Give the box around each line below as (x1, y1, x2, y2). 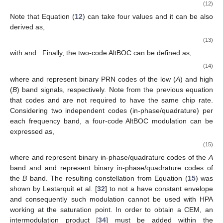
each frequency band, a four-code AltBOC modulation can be (10, 116, 213, 125)
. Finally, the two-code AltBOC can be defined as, (38, 49, 192, 57)
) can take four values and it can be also (83, 12, 213, 20)
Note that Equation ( (10, 12, 75, 20)
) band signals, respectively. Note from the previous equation (17, 85, 213, 94)
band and (10, 163, 45, 172)
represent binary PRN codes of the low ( (46, 75, 176, 83)
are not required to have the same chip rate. (63, 96, 214, 104)
